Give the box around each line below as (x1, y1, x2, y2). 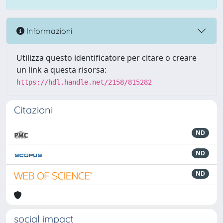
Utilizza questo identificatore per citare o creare (16, 52, 197, 63)
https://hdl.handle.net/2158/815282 (16, 78, 152, 86)
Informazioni (24, 25, 72, 36)
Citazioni (14, 104, 53, 116)
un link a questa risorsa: (16, 64, 107, 75)
